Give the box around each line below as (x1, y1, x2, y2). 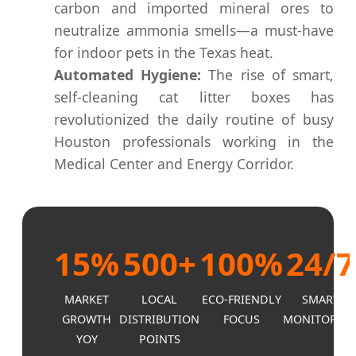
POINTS (138, 331, 180, 347)
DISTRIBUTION (119, 311, 199, 327)
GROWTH (62, 311, 111, 327)
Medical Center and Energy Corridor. (54, 154, 294, 174)
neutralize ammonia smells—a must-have (54, 21, 334, 41)
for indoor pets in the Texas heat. (54, 43, 273, 63)
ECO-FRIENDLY (201, 292, 281, 308)
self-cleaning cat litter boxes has (54, 87, 334, 107)
